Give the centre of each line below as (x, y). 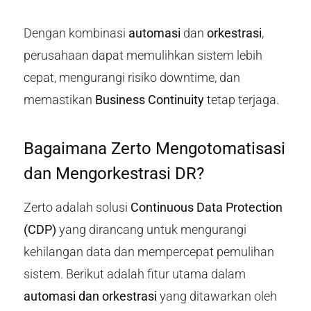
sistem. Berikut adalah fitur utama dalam (134, 274)
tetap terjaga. (241, 100)
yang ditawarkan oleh (217, 296)
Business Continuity (149, 100)
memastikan (59, 100)
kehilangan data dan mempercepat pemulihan (149, 252)
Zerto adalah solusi (77, 208)
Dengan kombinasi (76, 33)
